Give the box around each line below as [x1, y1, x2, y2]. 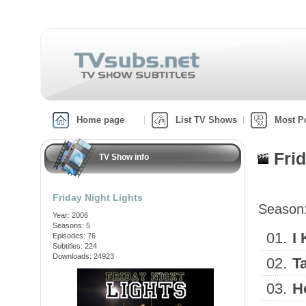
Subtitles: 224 [53, 242, 97, 250]
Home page [76, 115, 124, 125]
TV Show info [99, 152, 149, 162]
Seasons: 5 [53, 221, 90, 229]
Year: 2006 [53, 211, 88, 219]
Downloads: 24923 [53, 252, 114, 260]
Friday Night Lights [53, 192, 143, 203]
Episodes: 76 [53, 232, 96, 240]
